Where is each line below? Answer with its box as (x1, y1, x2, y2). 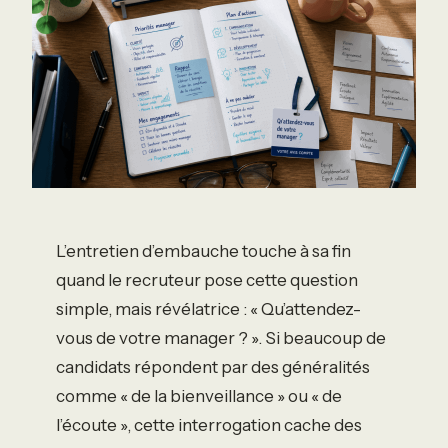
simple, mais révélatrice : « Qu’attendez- (56, 298, 361, 319)
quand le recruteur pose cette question (56, 269, 358, 290)
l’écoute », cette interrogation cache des (56, 414, 362, 435)
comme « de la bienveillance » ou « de (56, 385, 342, 406)
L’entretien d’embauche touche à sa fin (56, 240, 351, 261)
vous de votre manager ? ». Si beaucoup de (56, 327, 386, 348)
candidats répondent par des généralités (56, 356, 370, 377)
